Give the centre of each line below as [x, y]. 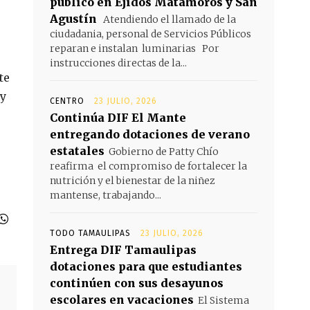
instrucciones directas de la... [118, 63]
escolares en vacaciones [122, 300]
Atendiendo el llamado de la [168, 20]
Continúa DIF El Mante [118, 118]
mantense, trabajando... [106, 195]
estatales [77, 151]
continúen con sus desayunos [137, 283]
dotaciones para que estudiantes [146, 267]
